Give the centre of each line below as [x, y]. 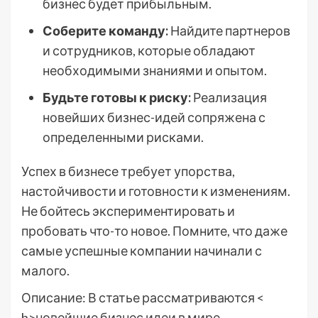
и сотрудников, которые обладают [149, 50]
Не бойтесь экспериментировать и [128, 211]
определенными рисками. [123, 137]
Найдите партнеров [229, 31]
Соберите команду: [105, 31]
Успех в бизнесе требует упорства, [128, 171]
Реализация [229, 97]
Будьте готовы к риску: [117, 97]
